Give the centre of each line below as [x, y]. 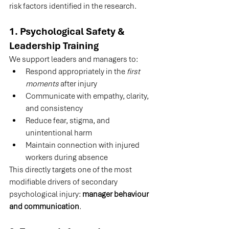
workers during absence [67, 158]
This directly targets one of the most [71, 170]
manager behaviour [116, 194]
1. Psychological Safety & [68, 32]
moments [42, 84]
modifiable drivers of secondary [64, 182]
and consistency [54, 109]
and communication [44, 207]
